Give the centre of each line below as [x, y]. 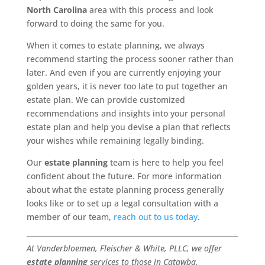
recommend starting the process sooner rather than [130, 59]
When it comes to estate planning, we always [115, 46]
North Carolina [56, 10]
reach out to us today [155, 217]
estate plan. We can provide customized [106, 100]
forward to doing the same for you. [95, 24]
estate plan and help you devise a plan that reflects [128, 127]
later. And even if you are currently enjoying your [124, 73]
